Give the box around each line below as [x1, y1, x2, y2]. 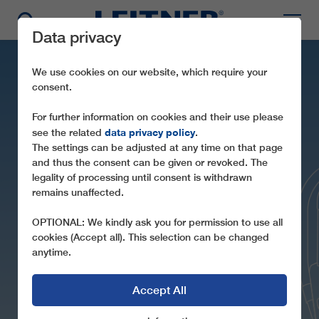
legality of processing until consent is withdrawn [32, 172, 252, 183]
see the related [32, 127, 105, 138]
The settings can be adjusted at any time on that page [32, 142, 283, 153]
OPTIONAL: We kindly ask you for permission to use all [32, 216, 283, 228]
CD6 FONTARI [73, 197, 246, 225]
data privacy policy [105, 126, 195, 139]
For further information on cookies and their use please [32, 111, 283, 122]
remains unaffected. [32, 187, 124, 198]
